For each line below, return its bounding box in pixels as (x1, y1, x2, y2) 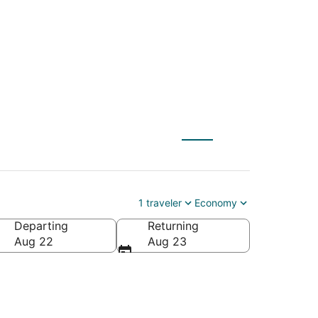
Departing (14, 218, 68, 233)
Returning (148, 218, 199, 233)
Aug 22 (14, 234, 53, 248)
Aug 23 (148, 234, 187, 248)
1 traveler (138, 196, 182, 209)
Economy (194, 196, 237, 209)
